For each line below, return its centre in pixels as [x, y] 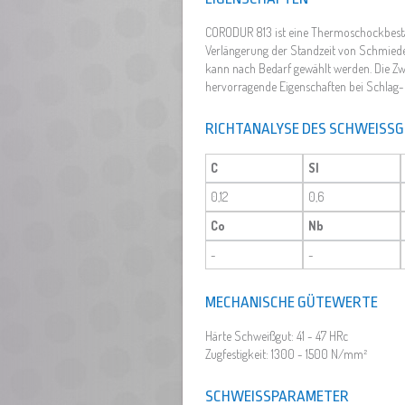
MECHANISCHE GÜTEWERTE [292, 302]
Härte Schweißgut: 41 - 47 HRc [277, 335]
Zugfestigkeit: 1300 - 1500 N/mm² [286, 353]
